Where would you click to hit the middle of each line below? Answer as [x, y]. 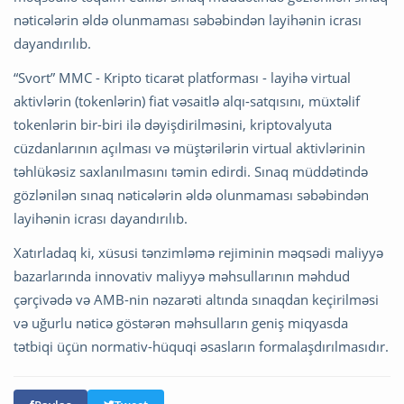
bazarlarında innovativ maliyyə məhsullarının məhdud [182, 275]
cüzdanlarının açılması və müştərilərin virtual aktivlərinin [189, 147]
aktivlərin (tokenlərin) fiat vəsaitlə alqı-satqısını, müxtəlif [187, 101]
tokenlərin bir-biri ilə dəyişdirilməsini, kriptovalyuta [173, 124]
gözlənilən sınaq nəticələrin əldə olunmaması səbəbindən [191, 194]
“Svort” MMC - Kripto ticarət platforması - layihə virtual [182, 77]
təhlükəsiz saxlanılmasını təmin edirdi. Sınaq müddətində [191, 171]
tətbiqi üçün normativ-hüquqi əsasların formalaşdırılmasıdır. [201, 346]
